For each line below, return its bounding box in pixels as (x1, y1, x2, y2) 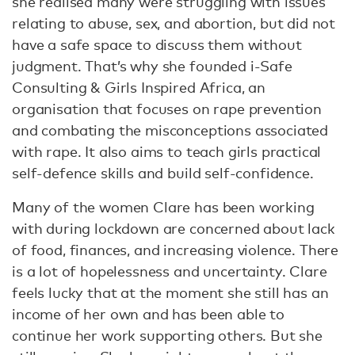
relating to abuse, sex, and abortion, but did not (12, 13, 336, 32)
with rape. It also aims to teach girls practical (12, 142, 322, 160)
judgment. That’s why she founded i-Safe (12, 56, 292, 74)
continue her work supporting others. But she (12, 326, 323, 344)
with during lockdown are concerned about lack (12, 219, 335, 237)
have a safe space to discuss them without (12, 35, 302, 53)
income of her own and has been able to (12, 304, 284, 323)
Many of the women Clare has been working (12, 197, 315, 216)
